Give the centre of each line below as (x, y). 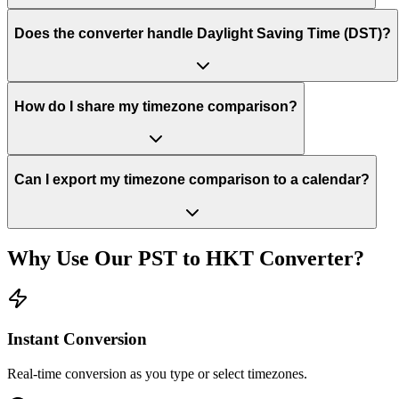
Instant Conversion (77, 339)
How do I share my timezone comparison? (156, 106)
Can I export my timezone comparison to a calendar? (192, 180)
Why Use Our (73, 258)
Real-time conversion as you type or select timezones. (157, 373)
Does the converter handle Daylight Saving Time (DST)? (203, 33)
